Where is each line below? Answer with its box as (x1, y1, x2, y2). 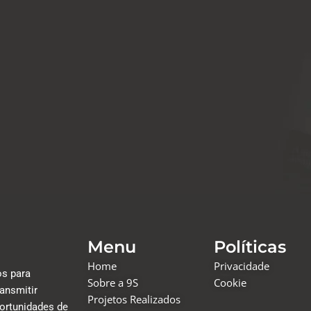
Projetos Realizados (87, 292, 180, 307)
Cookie (214, 276, 247, 290)
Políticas (214, 237, 287, 258)
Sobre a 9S (87, 276, 138, 290)
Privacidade (214, 259, 270, 274)
